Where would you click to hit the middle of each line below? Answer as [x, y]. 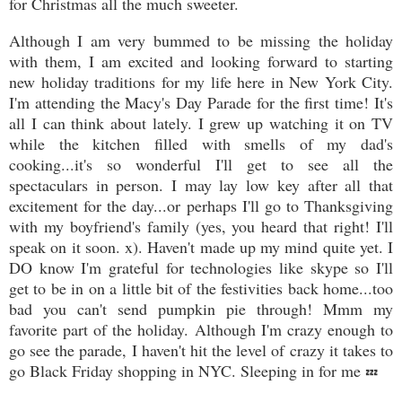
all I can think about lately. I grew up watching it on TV [201, 123]
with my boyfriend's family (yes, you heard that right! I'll [201, 227]
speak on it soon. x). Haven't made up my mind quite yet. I [201, 247]
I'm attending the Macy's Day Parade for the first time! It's [201, 103]
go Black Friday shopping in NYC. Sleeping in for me [187, 371]
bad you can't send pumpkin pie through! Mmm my [201, 309]
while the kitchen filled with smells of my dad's [201, 144]
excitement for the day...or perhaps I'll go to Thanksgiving [201, 206]
